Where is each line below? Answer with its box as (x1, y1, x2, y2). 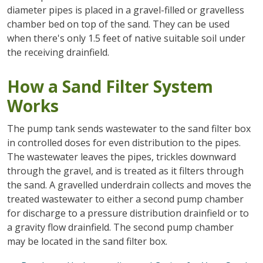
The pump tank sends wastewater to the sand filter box (6, 122, 251, 135)
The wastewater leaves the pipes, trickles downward (6, 150, 236, 163)
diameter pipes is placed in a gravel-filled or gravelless (6, 3, 244, 16)
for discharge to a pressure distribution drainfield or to (6, 206, 249, 220)
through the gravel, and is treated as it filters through (6, 164, 244, 177)
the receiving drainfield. (6, 45, 109, 59)
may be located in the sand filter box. (6, 234, 167, 248)
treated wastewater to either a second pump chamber (6, 192, 244, 205)
